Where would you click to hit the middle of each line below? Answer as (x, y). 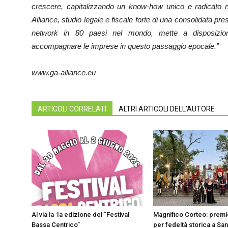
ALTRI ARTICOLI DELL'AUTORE (167, 109)
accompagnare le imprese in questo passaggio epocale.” (125, 46)
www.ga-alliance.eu (64, 73)
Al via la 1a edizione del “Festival (80, 215)
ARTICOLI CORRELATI (72, 109)
